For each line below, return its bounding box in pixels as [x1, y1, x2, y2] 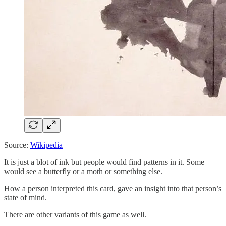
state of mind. [4, 193, 47, 202]
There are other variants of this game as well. [4, 210, 146, 219]
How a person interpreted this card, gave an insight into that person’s [4, 184, 221, 193]
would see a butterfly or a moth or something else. [4, 166, 162, 176]
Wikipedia [30, 140, 63, 149]
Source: [4, 140, 30, 149]
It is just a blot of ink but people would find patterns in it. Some [4, 157, 204, 166]
